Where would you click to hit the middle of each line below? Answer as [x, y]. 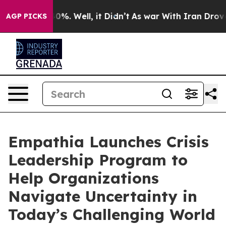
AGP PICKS [26, 16]
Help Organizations [83, 178]
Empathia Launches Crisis [108, 142]
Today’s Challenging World [112, 214]
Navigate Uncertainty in [103, 196]
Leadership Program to [98, 160]
